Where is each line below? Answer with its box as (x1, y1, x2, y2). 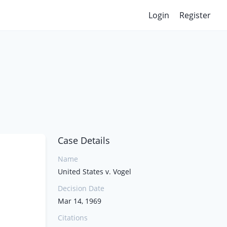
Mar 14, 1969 (58, 196, 101, 206)
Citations (58, 213, 88, 222)
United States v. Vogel (58, 167, 131, 176)
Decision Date (58, 183, 104, 193)
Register (179, 10, 211, 21)
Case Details (58, 134, 110, 146)
